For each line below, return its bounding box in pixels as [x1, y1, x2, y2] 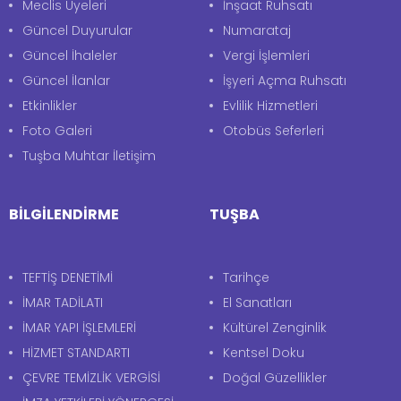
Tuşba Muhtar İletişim [22, 146, 156, 165]
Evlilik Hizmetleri [223, 96, 318, 115]
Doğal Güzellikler [223, 368, 327, 387]
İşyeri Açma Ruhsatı [223, 71, 346, 90]
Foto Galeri [22, 121, 92, 140]
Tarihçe [223, 268, 269, 286]
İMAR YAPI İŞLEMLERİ [22, 318, 136, 337]
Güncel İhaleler [22, 46, 117, 64]
